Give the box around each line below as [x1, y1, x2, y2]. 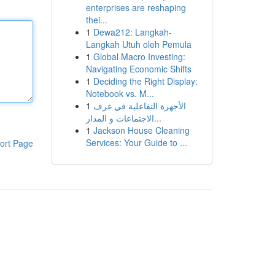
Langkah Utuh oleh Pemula [85, 38, 192, 50]
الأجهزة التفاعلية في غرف [93, 99, 186, 112]
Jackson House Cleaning [93, 124, 190, 136]
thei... [85, 14, 107, 26]
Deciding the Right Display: [93, 75, 198, 87]
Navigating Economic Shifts [85, 63, 192, 75]
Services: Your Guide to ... [85, 136, 187, 149]
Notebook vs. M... [85, 87, 154, 99]
